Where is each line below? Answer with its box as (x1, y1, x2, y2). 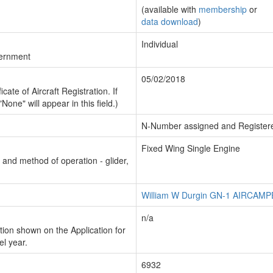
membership (199, 3, 247, 15)
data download (141, 15, 198, 27)
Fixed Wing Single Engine (141, 142, 240, 154)
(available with (141, 3, 199, 15)
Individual (141, 38, 178, 50)
